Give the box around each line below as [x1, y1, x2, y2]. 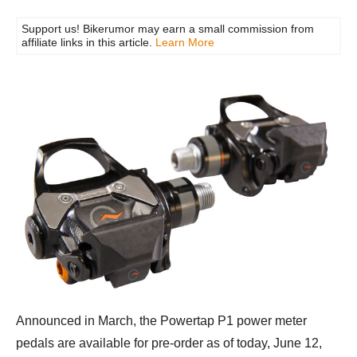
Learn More [155, 36, 214, 49]
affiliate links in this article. [22, 36, 155, 49]
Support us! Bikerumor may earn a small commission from [22, 22, 314, 35]
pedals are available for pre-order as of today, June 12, [16, 335, 322, 350]
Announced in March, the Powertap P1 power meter [16, 313, 307, 328]
